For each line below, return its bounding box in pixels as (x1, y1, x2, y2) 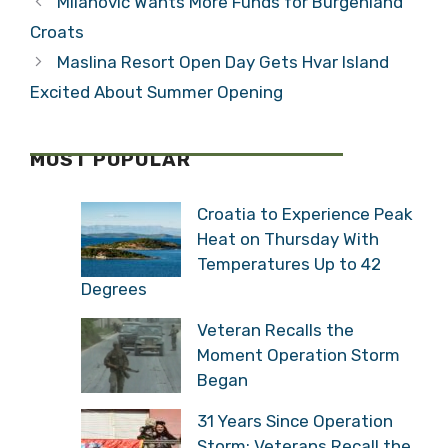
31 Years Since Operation (197, 410, 393, 431)
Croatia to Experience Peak (197, 203, 413, 224)
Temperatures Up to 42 (197, 253, 381, 274)
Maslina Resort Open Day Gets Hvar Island (57, 52, 390, 72)
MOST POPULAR (30, 148, 191, 171)
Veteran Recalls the (197, 319, 354, 340)
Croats (30, 22, 84, 42)
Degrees (81, 278, 147, 299)
